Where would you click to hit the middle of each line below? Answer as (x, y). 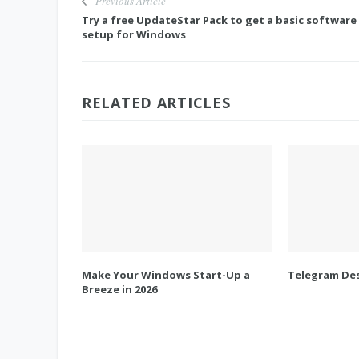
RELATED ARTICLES (156, 103)
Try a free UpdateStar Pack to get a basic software (219, 20)
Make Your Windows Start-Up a (166, 275)
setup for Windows (134, 34)
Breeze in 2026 (119, 290)
